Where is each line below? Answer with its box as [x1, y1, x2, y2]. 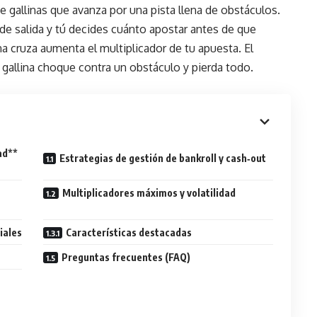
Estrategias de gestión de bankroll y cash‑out [59, 152, 267, 164]
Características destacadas [66, 226, 192, 238]
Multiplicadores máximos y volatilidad [62, 187, 236, 199]
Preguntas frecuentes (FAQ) [62, 251, 191, 263]
